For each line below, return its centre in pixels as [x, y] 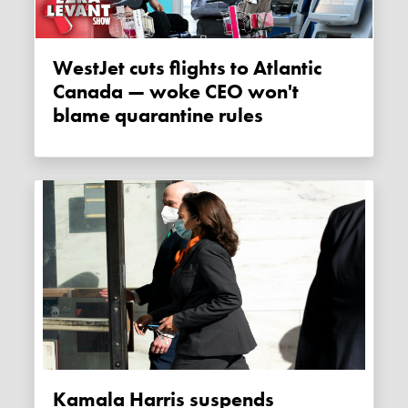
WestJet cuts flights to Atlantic [63, 68]
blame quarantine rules [158, 115]
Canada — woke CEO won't [176, 92]
